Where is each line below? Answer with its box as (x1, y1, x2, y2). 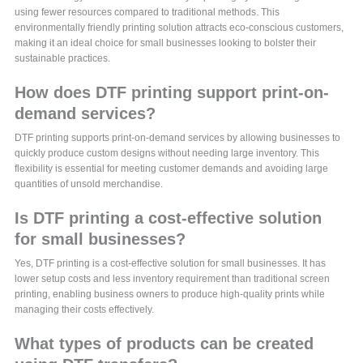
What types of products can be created (15, 335, 314, 353)
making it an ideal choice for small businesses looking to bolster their (15, 37, 317, 49)
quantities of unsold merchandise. (15, 178, 164, 190)
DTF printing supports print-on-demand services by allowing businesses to (15, 132, 341, 144)
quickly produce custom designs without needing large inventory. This (15, 147, 320, 160)
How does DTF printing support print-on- (15, 83, 330, 102)
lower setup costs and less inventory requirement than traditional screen (15, 273, 331, 285)
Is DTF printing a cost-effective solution (15, 209, 322, 228)
